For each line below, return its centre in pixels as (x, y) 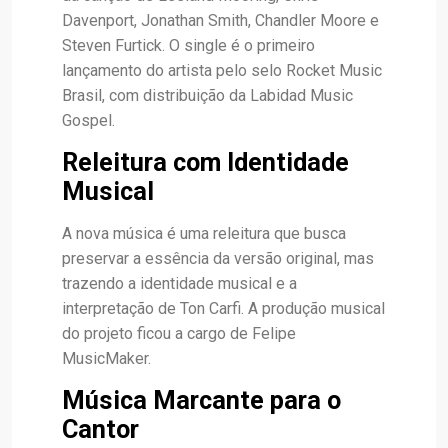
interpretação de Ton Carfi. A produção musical (223, 308)
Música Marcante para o (201, 400)
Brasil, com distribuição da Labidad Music (207, 95)
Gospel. (88, 120)
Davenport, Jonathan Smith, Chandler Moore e (220, 20)
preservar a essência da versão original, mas (218, 258)
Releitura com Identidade (205, 162)
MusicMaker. (106, 358)
